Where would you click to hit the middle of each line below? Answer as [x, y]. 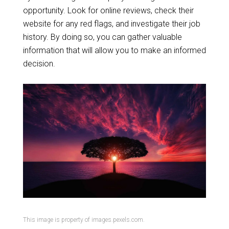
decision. [39, 64]
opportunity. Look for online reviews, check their [108, 10]
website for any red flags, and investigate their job [111, 24]
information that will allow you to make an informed [114, 50]
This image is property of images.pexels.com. [84, 220]
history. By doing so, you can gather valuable [102, 37]
